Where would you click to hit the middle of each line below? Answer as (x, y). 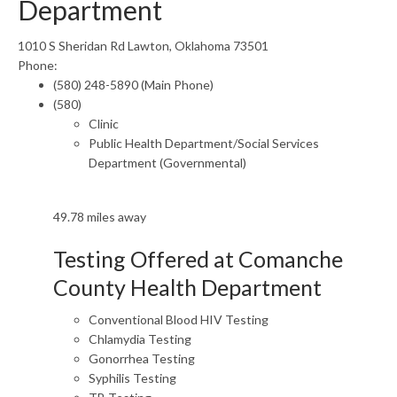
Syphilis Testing (132, 378)
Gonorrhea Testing (142, 358)
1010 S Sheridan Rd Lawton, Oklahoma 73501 (143, 46)
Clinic (104, 124)
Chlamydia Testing (140, 339)
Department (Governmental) (167, 163)
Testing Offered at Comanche (198, 259)
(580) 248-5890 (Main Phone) (133, 85)
